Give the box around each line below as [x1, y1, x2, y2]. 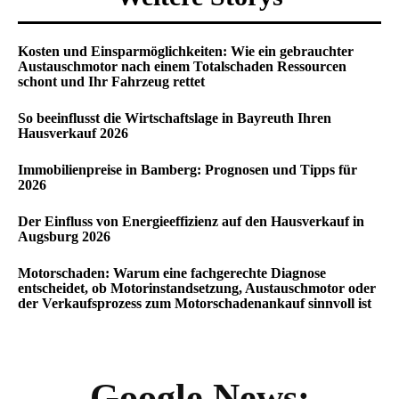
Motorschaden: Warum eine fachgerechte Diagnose [18, 265, 326, 281]
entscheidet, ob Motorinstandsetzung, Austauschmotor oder [18, 281, 376, 296]
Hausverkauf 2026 [18, 126, 128, 141]
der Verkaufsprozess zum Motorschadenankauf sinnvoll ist [18, 296, 371, 311]
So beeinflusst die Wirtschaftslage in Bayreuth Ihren [18, 110, 331, 126]
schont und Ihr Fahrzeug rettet [18, 74, 205, 89]
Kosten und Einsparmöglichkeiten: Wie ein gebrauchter [18, 44, 354, 59]
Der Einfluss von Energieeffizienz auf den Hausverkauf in [18, 214, 364, 229]
